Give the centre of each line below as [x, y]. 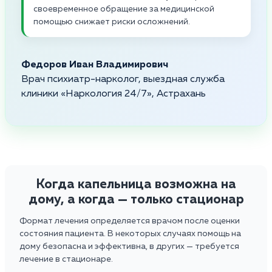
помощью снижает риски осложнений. [112, 22]
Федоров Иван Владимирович [95, 65]
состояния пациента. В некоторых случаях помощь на [130, 233]
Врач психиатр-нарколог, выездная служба [123, 79]
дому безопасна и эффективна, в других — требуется [129, 246]
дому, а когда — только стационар [136, 199]
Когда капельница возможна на [136, 184]
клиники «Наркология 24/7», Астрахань [114, 94]
